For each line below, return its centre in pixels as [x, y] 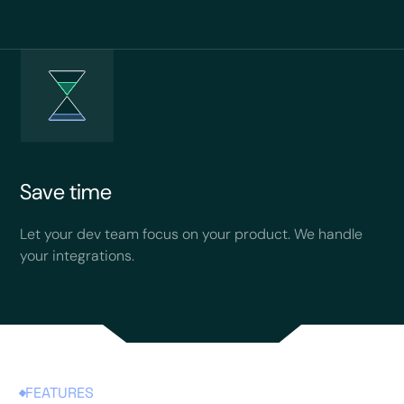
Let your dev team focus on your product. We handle [192, 234]
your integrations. [78, 255]
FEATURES [60, 392]
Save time [66, 191]
